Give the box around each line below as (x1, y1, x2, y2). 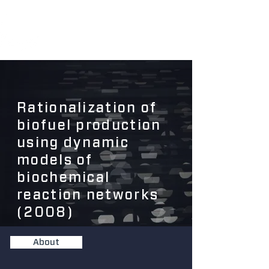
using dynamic (17, 134, 129, 151)
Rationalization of (17, 99, 157, 116)
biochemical (17, 169, 110, 186)
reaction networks (17, 186, 159, 203)
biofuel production (17, 116, 162, 133)
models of (17, 151, 93, 168)
